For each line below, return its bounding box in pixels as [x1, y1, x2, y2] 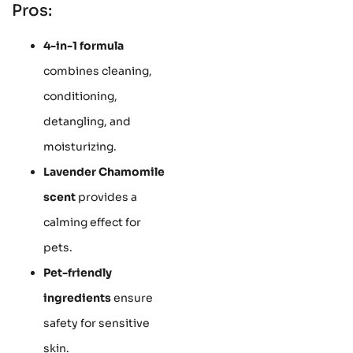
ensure [111, 290, 153, 305]
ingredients [43, 290, 111, 305]
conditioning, [43, 88, 117, 103]
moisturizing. [43, 139, 117, 154]
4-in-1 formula [43, 38, 124, 53]
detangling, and [43, 113, 131, 128]
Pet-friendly [43, 265, 112, 280]
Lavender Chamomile [43, 164, 165, 179]
